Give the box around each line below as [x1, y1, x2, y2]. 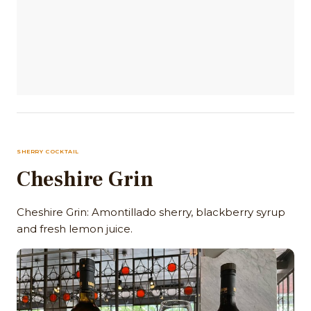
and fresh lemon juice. [17, 222, 133, 236]
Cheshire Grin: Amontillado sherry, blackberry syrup [17, 205, 285, 219]
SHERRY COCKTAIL [17, 148, 79, 155]
